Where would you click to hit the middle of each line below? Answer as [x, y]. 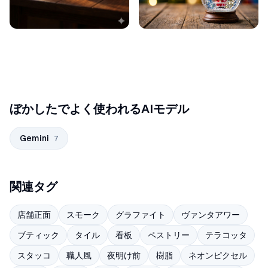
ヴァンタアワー [211, 215]
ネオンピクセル [218, 256]
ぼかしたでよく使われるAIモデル [99, 109]
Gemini [34, 138]
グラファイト [141, 215]
